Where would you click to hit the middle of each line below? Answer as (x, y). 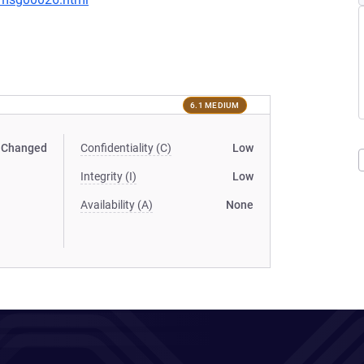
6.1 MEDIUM (215, 105)
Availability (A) (117, 205)
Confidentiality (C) (126, 148)
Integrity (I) (109, 176)
